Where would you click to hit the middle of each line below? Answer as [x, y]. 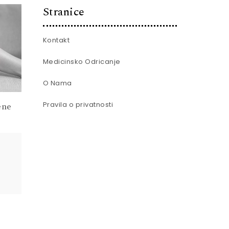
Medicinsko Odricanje [82, 62]
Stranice [64, 12]
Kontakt [56, 40]
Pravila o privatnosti [78, 105]
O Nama [57, 83]
